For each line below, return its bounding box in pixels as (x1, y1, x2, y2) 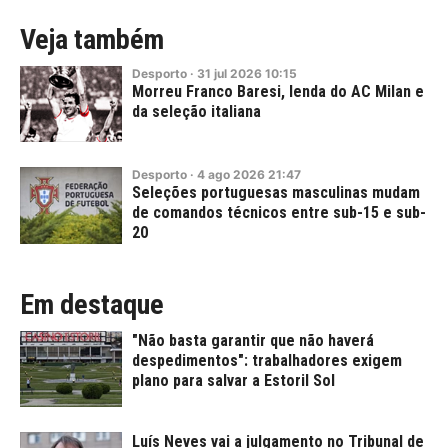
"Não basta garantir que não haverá (132, 330, 374, 350)
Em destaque (20, 287, 164, 321)
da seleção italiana (132, 101, 261, 121)
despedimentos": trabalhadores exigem (132, 350, 402, 370)
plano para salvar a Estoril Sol (132, 370, 335, 390)
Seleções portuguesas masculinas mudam (132, 183, 420, 203)
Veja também (20, 22, 164, 56)
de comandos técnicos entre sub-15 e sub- (132, 203, 426, 223)
